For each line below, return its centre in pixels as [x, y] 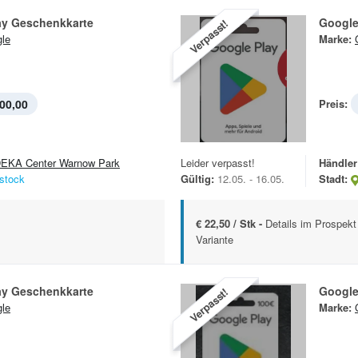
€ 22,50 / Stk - [231, 224]
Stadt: [333, 179]
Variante [215, 240]
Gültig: [197, 179]
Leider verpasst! [218, 163]
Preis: [333, 103]
